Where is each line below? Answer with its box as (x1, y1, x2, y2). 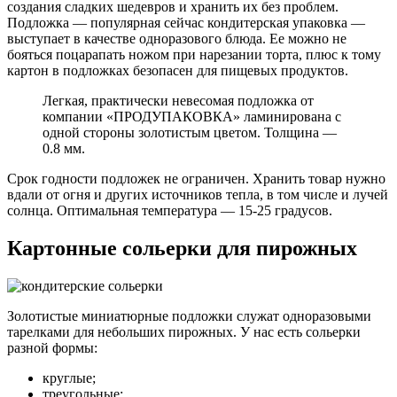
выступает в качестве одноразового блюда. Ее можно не (7, 31, 346, 47)
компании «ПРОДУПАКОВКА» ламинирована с (43, 109, 341, 125)
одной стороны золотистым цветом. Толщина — (43, 125, 337, 141)
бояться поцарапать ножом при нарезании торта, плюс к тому (7, 47, 381, 63)
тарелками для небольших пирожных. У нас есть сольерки (7, 324, 361, 340)
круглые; (43, 370, 96, 386)
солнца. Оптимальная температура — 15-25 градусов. (7, 203, 332, 219)
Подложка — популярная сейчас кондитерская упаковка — (7, 15, 365, 31)
